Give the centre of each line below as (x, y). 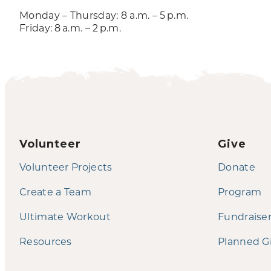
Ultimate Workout (65, 216)
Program (240, 191)
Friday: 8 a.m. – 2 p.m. (70, 27)
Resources (46, 241)
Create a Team (55, 191)
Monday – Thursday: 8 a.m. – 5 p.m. (104, 15)
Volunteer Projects (66, 166)
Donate (237, 166)
